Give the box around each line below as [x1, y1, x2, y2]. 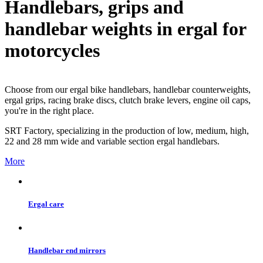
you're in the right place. [5, 106, 94, 116]
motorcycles [5, 39, 100, 61]
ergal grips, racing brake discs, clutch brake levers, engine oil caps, [5, 95, 251, 106]
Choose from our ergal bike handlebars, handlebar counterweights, [5, 85, 251, 95]
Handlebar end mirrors [28, 245, 106, 255]
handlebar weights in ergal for [5, 18, 246, 39]
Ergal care [28, 200, 64, 209]
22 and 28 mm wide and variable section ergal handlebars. [5, 136, 220, 147]
